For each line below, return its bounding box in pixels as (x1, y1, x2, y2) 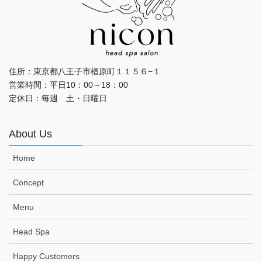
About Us (9, 127, 52, 140)
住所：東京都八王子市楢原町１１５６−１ (9, 66, 161, 76)
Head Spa (13, 226, 50, 236)
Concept (13, 177, 44, 187)
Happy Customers (13, 251, 80, 261)
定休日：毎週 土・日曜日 (9, 93, 107, 103)
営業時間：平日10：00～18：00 (9, 80, 128, 89)
